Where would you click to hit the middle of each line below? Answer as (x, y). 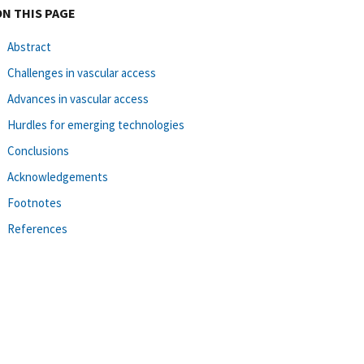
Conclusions (38, 150)
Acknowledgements (58, 176)
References (37, 228)
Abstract (29, 46)
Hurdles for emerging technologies (96, 124)
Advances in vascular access (78, 98)
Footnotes (35, 202)
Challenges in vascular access (82, 72)
